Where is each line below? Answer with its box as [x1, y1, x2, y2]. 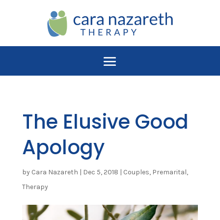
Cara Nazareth [31, 167, 78, 176]
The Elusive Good [22, 108, 189, 136]
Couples [123, 167, 149, 176]
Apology [22, 133, 105, 161]
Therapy [22, 182, 48, 191]
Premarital [152, 167, 187, 176]
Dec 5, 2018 [82, 167, 118, 176]
